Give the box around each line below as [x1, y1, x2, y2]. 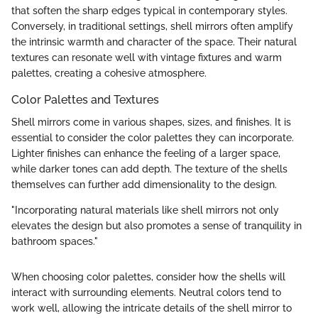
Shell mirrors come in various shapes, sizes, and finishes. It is [11, 116, 291, 128]
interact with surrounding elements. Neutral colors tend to [11, 287, 281, 299]
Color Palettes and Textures [11, 93, 159, 107]
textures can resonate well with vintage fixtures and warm [11, 52, 282, 64]
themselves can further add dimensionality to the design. [11, 179, 277, 191]
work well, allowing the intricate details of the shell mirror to [11, 302, 292, 314]
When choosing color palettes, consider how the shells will [11, 271, 285, 283]
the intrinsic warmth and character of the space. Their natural [11, 36, 297, 48]
